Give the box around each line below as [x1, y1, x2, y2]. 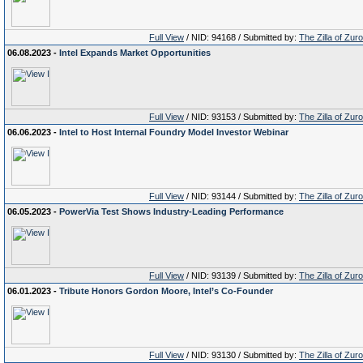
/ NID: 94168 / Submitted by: [184, 32, 299, 42]
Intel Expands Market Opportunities [59, 48, 211, 58]
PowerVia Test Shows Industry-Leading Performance [59, 207, 284, 216]
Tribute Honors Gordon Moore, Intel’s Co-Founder [59, 286, 273, 296]
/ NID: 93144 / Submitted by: [184, 191, 299, 201]
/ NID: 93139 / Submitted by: [184, 271, 299, 280]
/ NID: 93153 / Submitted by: [184, 112, 299, 122]
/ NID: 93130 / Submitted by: [184, 350, 299, 360]
